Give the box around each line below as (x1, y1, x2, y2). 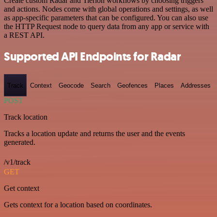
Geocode (59, 81, 84, 89)
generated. (4, 138, 35, 146)
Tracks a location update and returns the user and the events (4, 129, 185, 138)
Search (91, 81, 110, 89)
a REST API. (4, 31, 45, 39)
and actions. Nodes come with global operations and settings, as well (4, 4, 213, 13)
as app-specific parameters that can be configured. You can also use (4, 13, 208, 22)
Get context (4, 184, 39, 192)
